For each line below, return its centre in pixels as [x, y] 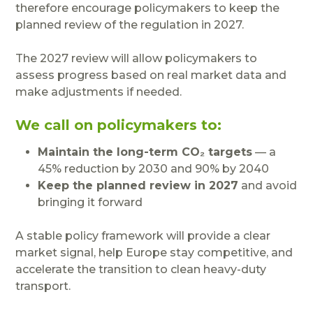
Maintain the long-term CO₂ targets [145, 152]
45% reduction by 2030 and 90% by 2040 [154, 169]
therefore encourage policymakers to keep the [148, 8]
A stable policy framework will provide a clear [143, 236]
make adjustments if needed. [99, 92]
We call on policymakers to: [119, 125]
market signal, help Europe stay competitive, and [154, 253]
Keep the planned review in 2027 [138, 186]
